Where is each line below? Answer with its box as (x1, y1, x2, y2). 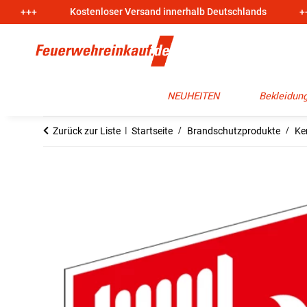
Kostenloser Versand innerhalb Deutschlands (69, 6, 267, 17)
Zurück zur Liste (53, 125, 121, 136)
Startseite (132, 125, 173, 136)
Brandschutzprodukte (187, 125, 280, 136)
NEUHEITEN (167, 89, 219, 103)
